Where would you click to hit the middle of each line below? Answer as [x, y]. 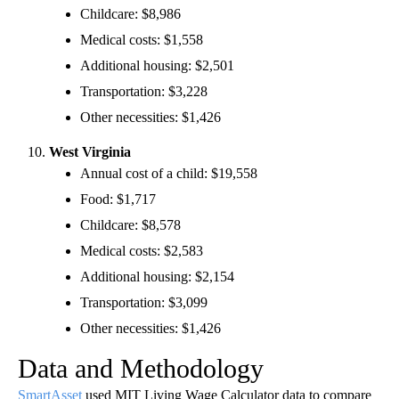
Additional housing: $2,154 [157, 276]
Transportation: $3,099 [144, 302]
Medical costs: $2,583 [142, 250]
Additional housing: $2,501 [157, 65]
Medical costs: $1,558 [142, 39]
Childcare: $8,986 [130, 13]
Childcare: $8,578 [130, 224]
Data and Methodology [141, 368]
